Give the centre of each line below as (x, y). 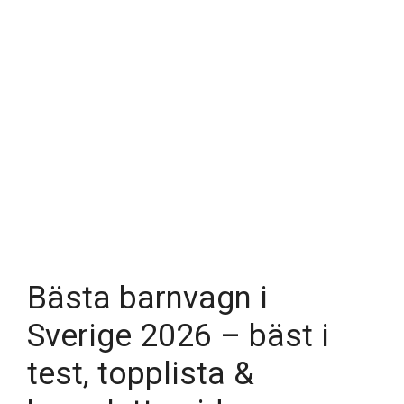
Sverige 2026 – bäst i (178, 336)
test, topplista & (141, 374)
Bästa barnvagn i (147, 298)
